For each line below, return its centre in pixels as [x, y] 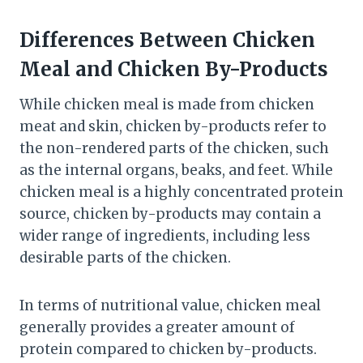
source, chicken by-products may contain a [170, 214]
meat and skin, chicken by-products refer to [173, 126]
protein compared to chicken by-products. [168, 349]
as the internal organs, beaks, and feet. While [176, 170]
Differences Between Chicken [167, 40]
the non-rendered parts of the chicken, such [174, 148]
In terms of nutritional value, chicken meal [170, 305]
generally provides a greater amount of [157, 327]
